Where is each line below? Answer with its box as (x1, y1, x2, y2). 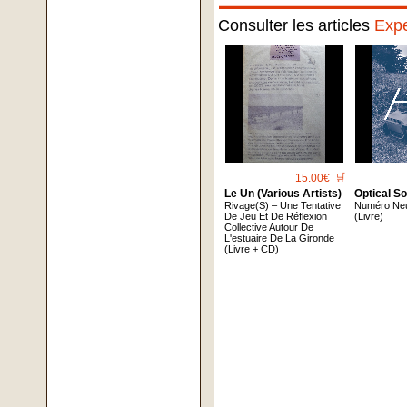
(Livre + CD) (224, 243, 280, 255)
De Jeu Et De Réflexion (224, 211, 328, 223)
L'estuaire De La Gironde (224, 233, 335, 244)
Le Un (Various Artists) (224, 187, 342, 201)
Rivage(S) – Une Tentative (224, 200, 342, 212)
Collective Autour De (224, 222, 314, 233)
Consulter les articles (218, 16, 375, 35)
